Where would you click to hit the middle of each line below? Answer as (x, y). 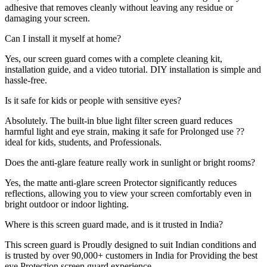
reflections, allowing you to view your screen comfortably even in (128, 193)
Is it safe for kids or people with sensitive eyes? (93, 100)
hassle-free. (26, 80)
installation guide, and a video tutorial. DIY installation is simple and (133, 69)
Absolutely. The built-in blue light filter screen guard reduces (119, 120)
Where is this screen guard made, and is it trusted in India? (114, 224)
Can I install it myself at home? (63, 38)
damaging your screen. (47, 18)
